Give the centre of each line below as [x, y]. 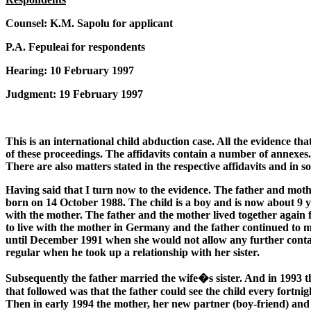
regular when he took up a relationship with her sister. [133, 252]
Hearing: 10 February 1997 [70, 70]
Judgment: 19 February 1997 [74, 94]
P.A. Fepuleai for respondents [75, 47]
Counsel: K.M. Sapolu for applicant [89, 23]
